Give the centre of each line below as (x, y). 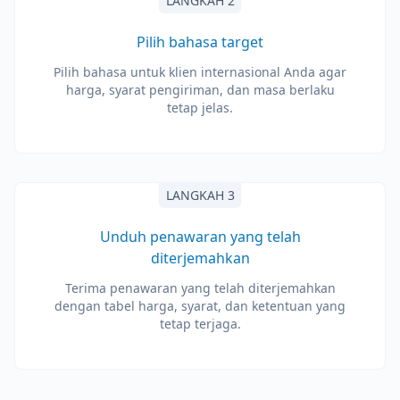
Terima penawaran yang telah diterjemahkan (200, 288)
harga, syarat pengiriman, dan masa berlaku (200, 90)
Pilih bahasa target (200, 42)
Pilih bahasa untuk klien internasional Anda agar (200, 72)
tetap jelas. (200, 108)
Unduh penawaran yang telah (200, 237)
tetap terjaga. (200, 324)
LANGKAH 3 (200, 195)
